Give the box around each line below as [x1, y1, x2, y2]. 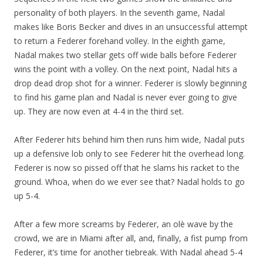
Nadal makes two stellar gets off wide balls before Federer [14, 49, 237, 60]
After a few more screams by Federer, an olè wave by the [14, 218, 233, 230]
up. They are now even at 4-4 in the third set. [14, 106, 184, 117]
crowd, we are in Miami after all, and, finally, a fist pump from [14, 232, 248, 244]
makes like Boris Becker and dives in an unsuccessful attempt [14, 21, 248, 32]
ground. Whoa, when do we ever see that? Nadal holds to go [14, 176, 245, 187]
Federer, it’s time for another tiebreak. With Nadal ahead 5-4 [14, 247, 242, 258]
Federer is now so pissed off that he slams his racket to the [14, 162, 240, 173]
